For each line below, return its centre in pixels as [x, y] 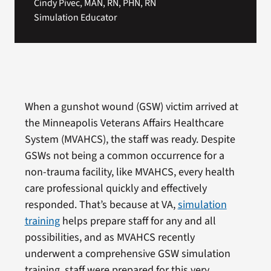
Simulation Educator [75, 17]
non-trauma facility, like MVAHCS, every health [129, 172]
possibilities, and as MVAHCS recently [109, 237]
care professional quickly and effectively [116, 188]
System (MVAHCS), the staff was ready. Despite [130, 139]
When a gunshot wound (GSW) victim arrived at [131, 106]
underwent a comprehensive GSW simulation [127, 253]
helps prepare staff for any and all [138, 221]
